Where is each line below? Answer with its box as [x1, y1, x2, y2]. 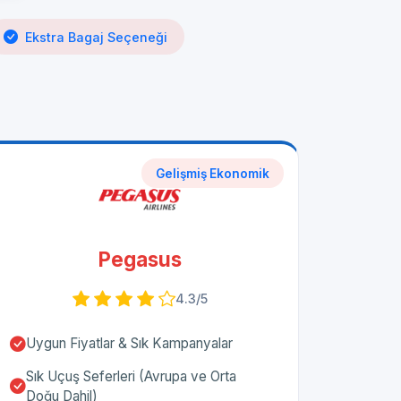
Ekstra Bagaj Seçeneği [25, 29, 168, 45]
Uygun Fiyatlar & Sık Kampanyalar [26, 335, 233, 353]
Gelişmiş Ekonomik [156, 166, 269, 181]
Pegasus [98, 247, 182, 272]
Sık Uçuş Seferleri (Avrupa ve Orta [26, 368, 236, 386]
